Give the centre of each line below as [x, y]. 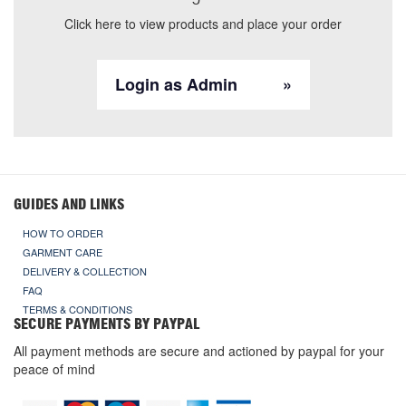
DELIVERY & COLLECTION [85, 271]
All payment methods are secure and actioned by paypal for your [199, 351]
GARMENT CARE [63, 252]
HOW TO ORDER [63, 233]
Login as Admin [176, 84]
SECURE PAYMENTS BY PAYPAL [106, 324]
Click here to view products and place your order [203, 24]
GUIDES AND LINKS [69, 205]
